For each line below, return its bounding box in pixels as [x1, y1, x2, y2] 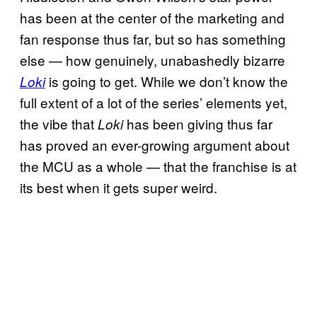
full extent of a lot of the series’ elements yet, [20, 93, 287, 113]
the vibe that [20, 114, 94, 134]
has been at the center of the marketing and [20, 8, 284, 28]
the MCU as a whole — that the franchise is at [20, 156, 296, 176]
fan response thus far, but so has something [20, 29, 286, 49]
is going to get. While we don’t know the [45, 71, 288, 91]
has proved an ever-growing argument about [20, 135, 289, 155]
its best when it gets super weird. [20, 178, 217, 197]
